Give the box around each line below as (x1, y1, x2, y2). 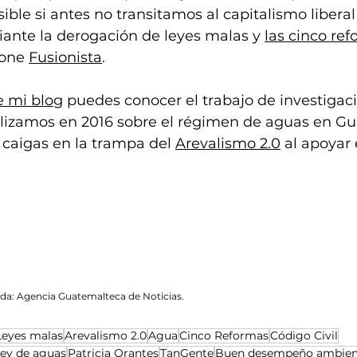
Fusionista (29, 49, 102, 67)
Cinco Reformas (179, 328, 269, 343)
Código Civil (270, 328, 338, 343)
